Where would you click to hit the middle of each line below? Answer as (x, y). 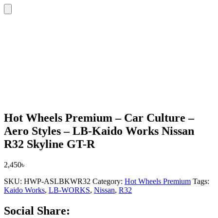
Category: (109, 181)
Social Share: (37, 210)
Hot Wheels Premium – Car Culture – (99, 118)
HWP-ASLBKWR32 (57, 181)
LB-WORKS (69, 190)
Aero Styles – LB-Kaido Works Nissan (99, 131)
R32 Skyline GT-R (49, 144)
